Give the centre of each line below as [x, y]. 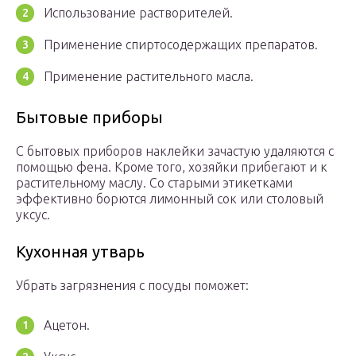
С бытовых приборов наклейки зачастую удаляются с [175, 151]
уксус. [33, 215]
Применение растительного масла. [149, 77]
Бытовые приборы [89, 118]
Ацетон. [67, 325]
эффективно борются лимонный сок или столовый [170, 199]
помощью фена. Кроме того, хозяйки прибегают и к [172, 167]
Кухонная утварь [80, 252]
